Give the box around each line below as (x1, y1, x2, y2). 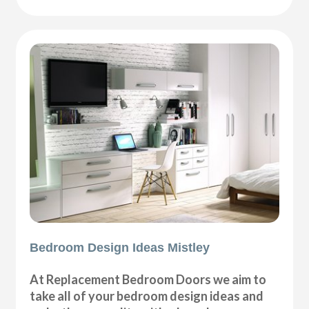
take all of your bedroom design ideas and (30, 288, 264, 304)
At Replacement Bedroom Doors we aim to (30, 272, 267, 288)
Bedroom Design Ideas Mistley (30, 241, 210, 255)
